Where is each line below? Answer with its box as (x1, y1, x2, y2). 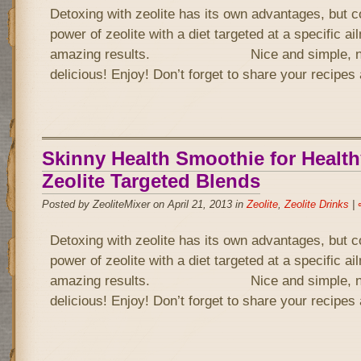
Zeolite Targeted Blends (41, 170, 260, 192)
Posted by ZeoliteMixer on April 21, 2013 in (41, 198, 247, 210)
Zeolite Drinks (284, 198, 349, 210)
